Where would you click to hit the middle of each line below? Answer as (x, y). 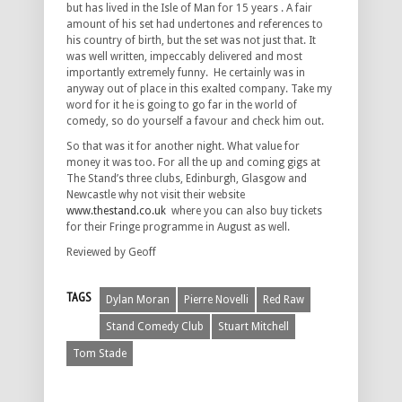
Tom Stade (100, 354)
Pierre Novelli (216, 300)
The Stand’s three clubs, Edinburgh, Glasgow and (187, 179)
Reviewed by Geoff (111, 253)
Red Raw (284, 300)
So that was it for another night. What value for (183, 147)
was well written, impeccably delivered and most (184, 57)
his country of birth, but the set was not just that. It (191, 41)
